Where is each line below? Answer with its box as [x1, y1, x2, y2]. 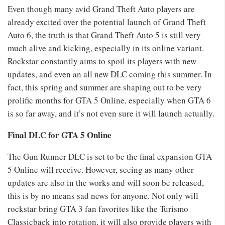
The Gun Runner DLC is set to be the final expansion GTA [8, 151, 212, 163]
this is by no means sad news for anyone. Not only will [8, 190, 198, 202]
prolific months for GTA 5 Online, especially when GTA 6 [8, 94, 211, 106]
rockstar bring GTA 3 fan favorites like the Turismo [8, 203, 188, 215]
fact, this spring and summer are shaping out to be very [8, 81, 202, 93]
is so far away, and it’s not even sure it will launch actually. [8, 107, 214, 120]
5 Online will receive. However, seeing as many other [8, 164, 194, 176]
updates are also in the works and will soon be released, [8, 177, 204, 189]
